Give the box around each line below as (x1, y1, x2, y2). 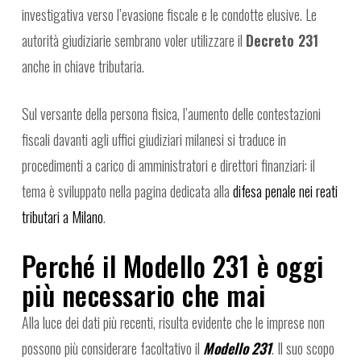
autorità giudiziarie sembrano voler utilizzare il (21, 30, 246, 52)
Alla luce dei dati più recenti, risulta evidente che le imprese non (21, 312, 325, 334)
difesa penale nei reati (232, 180, 338, 202)
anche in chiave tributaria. (21, 56, 144, 77)
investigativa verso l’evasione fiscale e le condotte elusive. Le (21, 4, 317, 26)
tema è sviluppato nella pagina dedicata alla (21, 180, 233, 202)
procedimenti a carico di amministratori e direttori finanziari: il (21, 155, 315, 176)
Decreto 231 (245, 30, 318, 52)
